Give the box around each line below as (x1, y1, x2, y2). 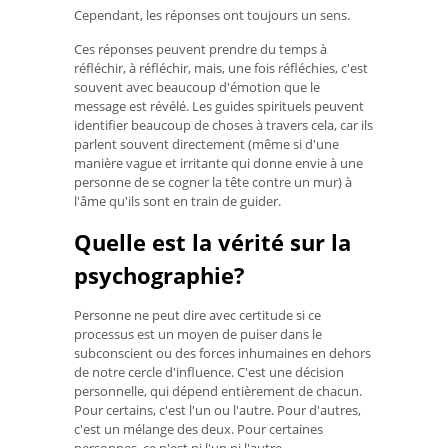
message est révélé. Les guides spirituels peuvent (74, 97, 364, 116)
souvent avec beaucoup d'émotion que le (74, 78, 320, 97)
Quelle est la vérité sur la (74, 226, 351, 257)
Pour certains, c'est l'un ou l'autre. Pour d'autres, (74, 400, 361, 419)
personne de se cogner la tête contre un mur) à (74, 173, 352, 192)
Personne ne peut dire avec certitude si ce (74, 305, 321, 324)
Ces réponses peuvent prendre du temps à (74, 40, 327, 59)
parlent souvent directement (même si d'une (74, 135, 339, 154)
